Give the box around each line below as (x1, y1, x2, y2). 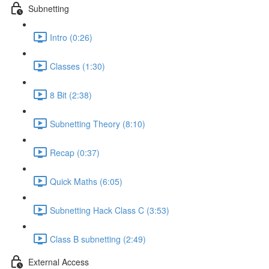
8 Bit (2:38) (50, 88, 92, 101)
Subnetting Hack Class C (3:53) (50, 204, 169, 216)
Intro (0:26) (50, 31, 92, 43)
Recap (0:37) (50, 146, 100, 159)
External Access (28, 255, 89, 268)
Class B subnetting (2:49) (50, 232, 146, 245)
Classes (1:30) (50, 59, 105, 72)
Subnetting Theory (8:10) (50, 117, 145, 130)
